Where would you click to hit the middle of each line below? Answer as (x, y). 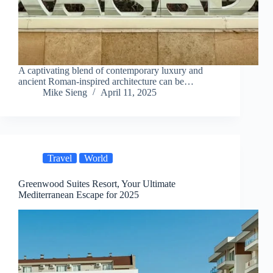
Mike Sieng (65, 93)
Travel (60, 158)
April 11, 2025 (129, 93)
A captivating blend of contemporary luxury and (111, 71)
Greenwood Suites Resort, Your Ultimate (97, 184)
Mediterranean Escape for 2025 (79, 195)
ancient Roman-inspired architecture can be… (106, 82)
